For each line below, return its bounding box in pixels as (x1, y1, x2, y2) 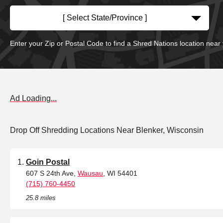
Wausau (78, 169, 103, 178)
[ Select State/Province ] (62, 13, 147, 22)
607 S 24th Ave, (26, 169, 78, 178)
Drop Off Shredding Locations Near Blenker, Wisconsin (10, 126, 204, 135)
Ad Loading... (10, 94, 57, 103)
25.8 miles (26, 194, 56, 202)
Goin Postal (26, 158, 70, 167)
